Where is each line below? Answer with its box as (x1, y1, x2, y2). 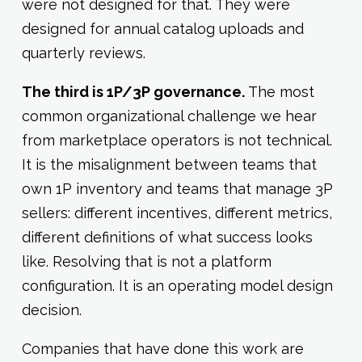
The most (247, 83, 314, 101)
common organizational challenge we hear (21, 107, 317, 125)
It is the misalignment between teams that (21, 156, 317, 174)
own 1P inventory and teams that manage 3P (21, 180, 333, 198)
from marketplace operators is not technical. (21, 132, 332, 149)
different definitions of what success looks (21, 229, 313, 246)
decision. (21, 301, 82, 319)
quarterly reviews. (21, 44, 145, 62)
